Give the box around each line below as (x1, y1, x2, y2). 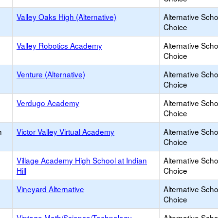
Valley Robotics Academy (17, 40, 102, 51)
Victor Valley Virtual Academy (17, 126, 114, 137)
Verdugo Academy (17, 97, 79, 108)
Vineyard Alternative (17, 183, 84, 194)
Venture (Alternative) (17, 69, 85, 79)
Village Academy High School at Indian (17, 155, 147, 165)
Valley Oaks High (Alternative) (17, 11, 116, 22)
